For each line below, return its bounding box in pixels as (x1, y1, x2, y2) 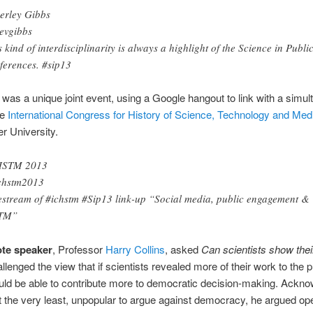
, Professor (52, 241, 105, 256)
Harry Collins (105, 241, 165, 256)
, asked (164, 241, 201, 256)
